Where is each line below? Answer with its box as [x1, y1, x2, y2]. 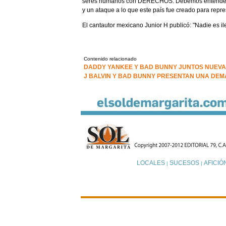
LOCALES [136, 159, 165, 166]
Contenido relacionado [84, 55, 137, 62]
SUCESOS [169, 159, 199, 166]
